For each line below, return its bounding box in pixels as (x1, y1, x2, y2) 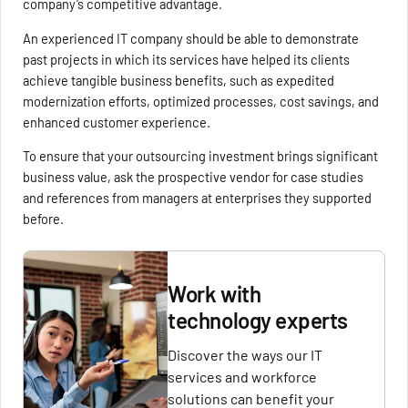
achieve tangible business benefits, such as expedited (23, 71, 335, 88)
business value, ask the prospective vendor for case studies (23, 168, 364, 186)
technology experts (168, 307, 348, 334)
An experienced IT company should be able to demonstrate (23, 29, 360, 46)
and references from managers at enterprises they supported (23, 189, 372, 207)
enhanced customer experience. (23, 113, 211, 130)
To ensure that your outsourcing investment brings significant (23, 148, 379, 165)
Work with (168, 280, 261, 308)
